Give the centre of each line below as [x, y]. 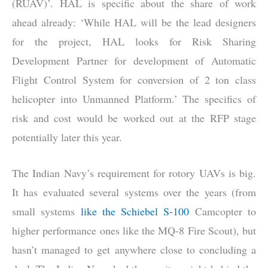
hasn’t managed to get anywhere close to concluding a [134, 250]
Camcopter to [223, 211]
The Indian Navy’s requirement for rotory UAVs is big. [134, 173]
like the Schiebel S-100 [135, 211]
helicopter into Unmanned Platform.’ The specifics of [134, 98]
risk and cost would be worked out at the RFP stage [134, 118]
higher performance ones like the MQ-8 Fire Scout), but [134, 231]
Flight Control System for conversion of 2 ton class [134, 79]
